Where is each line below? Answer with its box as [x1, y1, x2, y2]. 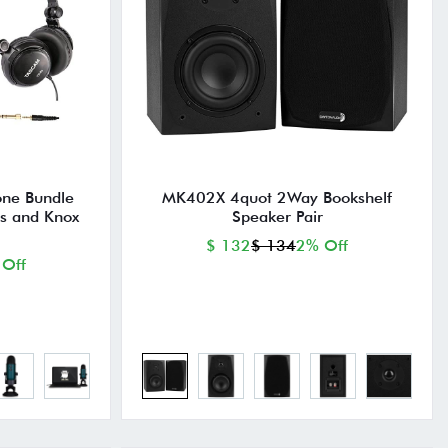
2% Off [296, 236, 349, 256]
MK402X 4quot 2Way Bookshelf [162, 188, 393, 208]
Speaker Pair [231, 207, 323, 227]
